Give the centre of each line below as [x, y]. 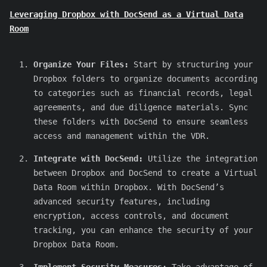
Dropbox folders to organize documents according [145, 79]
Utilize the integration [200, 159]
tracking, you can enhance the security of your [143, 230]
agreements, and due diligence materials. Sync [141, 108]
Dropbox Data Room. [76, 245]
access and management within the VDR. [122, 136]
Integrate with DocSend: [88, 159]
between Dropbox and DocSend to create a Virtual [145, 173]
